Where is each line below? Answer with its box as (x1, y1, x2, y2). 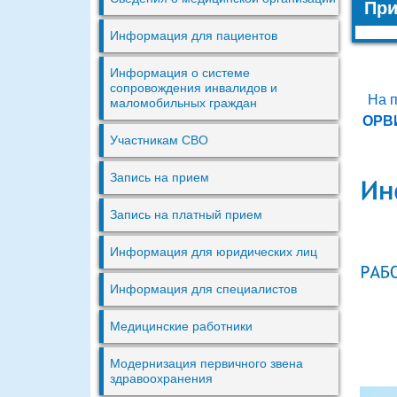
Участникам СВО (110, 132, 208, 147)
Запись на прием (110, 169, 209, 184)
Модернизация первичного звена (110, 355, 303, 370)
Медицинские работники (110, 318, 253, 333)
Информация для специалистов (110, 281, 297, 296)
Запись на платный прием (110, 206, 262, 222)
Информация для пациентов (110, 27, 277, 43)
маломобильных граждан (110, 95, 257, 110)
